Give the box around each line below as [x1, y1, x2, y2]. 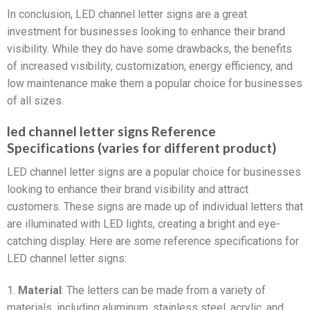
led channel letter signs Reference [7, 123, 216, 140]
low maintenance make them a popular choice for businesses [7, 76, 302, 90]
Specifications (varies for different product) [7, 140, 276, 156]
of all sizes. [7, 93, 64, 107]
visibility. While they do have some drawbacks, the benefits [7, 42, 292, 55]
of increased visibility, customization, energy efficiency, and [7, 59, 293, 73]
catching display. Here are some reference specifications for [7, 234, 299, 248]
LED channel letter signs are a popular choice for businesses [7, 165, 301, 179]
